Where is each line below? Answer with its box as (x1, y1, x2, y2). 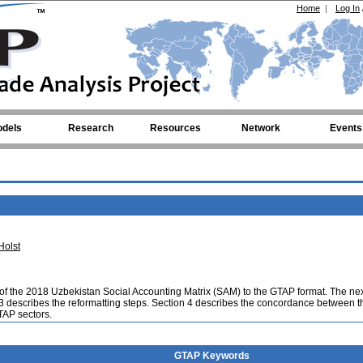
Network (241, 122, 280, 134)
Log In (335, 3, 360, 13)
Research (67, 122, 113, 134)
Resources (150, 122, 201, 134)
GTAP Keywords (174, 350, 250, 361)
